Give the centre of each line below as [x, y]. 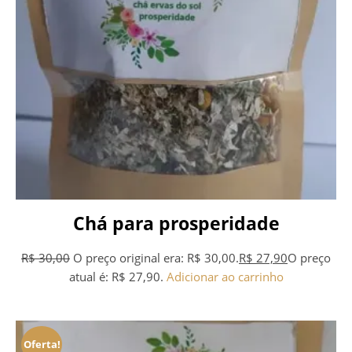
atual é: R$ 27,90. [116, 276]
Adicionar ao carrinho [225, 276]
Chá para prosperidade [176, 223]
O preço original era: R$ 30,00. [156, 257]
